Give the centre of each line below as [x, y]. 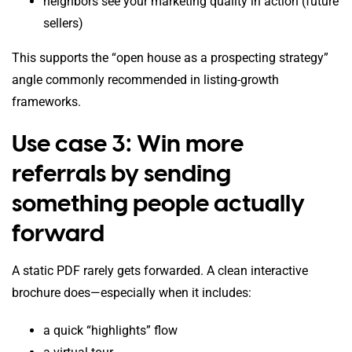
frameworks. [46, 101]
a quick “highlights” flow [110, 330]
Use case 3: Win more [128, 143]
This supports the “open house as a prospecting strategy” [170, 57]
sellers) [63, 23]
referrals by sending [121, 173]
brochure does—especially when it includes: [132, 292]
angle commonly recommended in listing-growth [145, 79]
